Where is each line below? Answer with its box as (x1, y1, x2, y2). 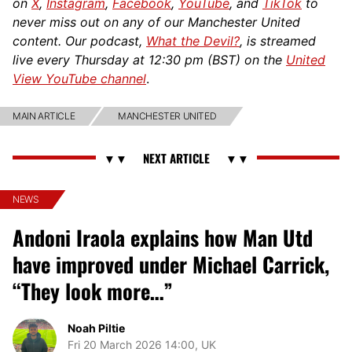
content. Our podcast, (13, 32, 146, 49)
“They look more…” (13, 275, 173, 306)
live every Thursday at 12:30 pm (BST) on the (13, 51, 286, 68)
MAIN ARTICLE (13, 109, 75, 122)
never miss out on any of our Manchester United (13, 13, 300, 30)
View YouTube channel (13, 70, 146, 86)
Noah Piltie (68, 321, 125, 335)
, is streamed (240, 32, 316, 49)
